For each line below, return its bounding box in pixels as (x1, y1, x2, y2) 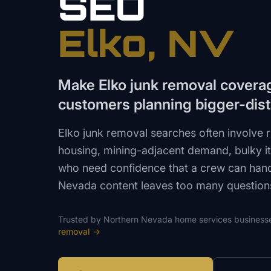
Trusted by (58, 214, 103, 225)
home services (175, 214, 232, 225)
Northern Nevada (103, 214, 172, 225)
